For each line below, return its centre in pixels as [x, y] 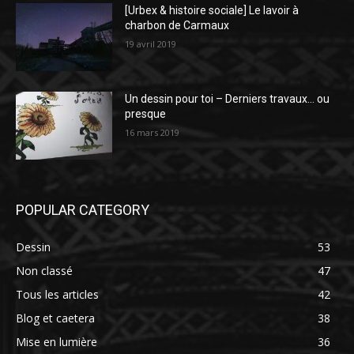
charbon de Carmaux [177, 26]
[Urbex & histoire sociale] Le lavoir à [212, 11]
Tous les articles [57, 294]
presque [146, 114]
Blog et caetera [55, 318]
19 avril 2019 [151, 44]
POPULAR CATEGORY [83, 209]
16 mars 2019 [153, 133]
